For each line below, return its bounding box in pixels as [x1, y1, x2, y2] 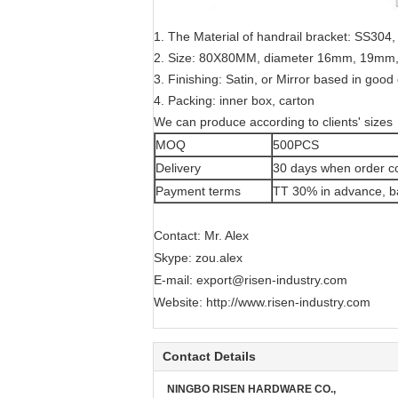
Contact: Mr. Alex [154, 228, 249, 243]
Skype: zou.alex [154, 251, 243, 265]
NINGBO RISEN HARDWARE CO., [167, 383, 336, 395]
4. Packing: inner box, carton [154, 93, 314, 107]
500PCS [273, 138, 319, 152]
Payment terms [155, 184, 241, 198]
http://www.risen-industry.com [206, 295, 370, 309]
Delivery [155, 161, 201, 175]
